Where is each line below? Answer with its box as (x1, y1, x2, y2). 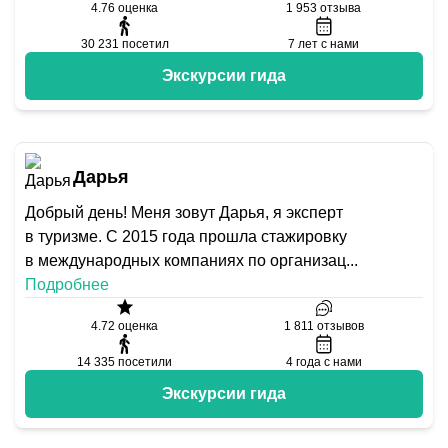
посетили (118, 355, 172, 369)
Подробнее (25, 276, 109, 293)
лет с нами (298, 37, 359, 51)
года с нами (295, 355, 362, 369)
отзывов (316, 319, 364, 333)
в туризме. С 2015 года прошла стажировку (25, 228, 347, 245)
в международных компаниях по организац (25, 252, 346, 269)
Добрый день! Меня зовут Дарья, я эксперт (25, 204, 343, 221)
